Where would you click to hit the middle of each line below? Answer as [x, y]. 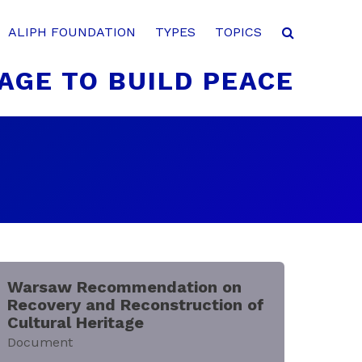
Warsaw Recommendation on [125, 287]
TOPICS [238, 32]
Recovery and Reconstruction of [136, 305]
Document [40, 342]
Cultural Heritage [76, 322]
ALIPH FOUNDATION [72, 32]
